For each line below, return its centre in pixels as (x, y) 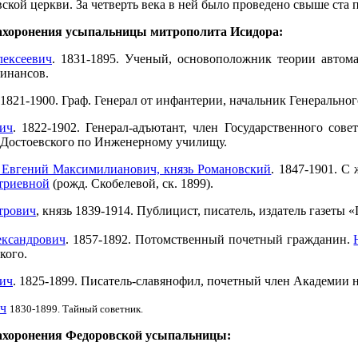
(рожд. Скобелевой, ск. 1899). (131, 183)
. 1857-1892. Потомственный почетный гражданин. (209, 239)
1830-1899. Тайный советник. (76, 309)
